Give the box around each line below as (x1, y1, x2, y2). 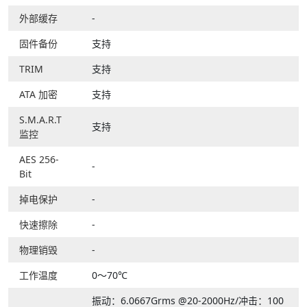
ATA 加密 (19, 88, 58, 101)
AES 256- (19, 153, 59, 167)
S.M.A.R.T (19, 113, 62, 127)
